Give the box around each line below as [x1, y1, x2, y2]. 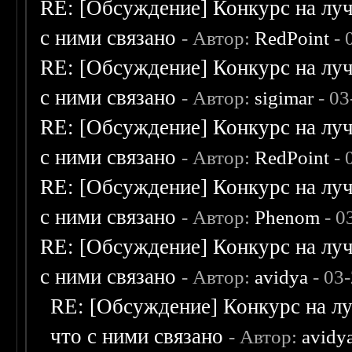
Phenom [255, 207, 321, 229]
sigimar [255, 87, 314, 109]
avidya [255, 266, 309, 288]
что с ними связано [50, 324, 224, 349]
